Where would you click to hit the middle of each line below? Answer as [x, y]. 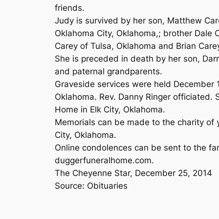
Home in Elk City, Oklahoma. [110, 110]
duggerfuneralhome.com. [104, 161]
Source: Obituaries [91, 186]
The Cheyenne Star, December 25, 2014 [133, 173]
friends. [70, 8]
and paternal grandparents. [109, 72]
